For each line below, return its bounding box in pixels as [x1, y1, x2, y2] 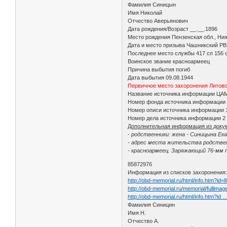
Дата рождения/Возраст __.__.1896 [128, 25, 218, 32]
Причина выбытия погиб [128, 66, 191, 72]
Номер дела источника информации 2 [128, 115, 226, 121]
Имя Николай [128, 9, 163, 16]
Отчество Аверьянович [128, 17, 188, 24]
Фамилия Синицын [128, 1, 176, 8]
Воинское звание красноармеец [128, 58, 210, 64]
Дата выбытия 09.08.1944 [128, 74, 194, 81]
